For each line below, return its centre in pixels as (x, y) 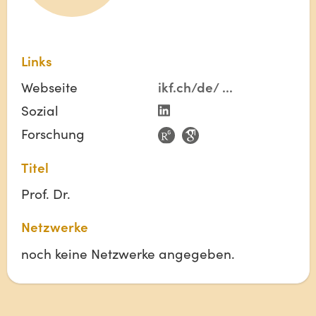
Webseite (49, 87)
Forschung (53, 133)
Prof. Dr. (45, 194)
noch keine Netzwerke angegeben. (128, 253)
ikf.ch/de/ (188, 87)
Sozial (39, 110)
